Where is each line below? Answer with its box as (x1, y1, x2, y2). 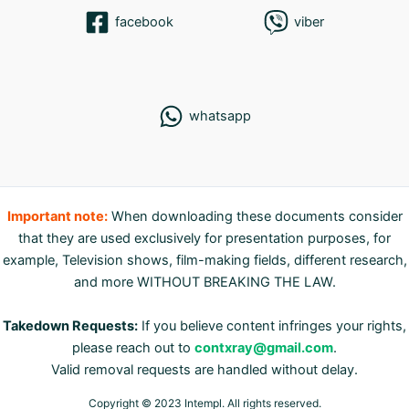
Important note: (6, 207, 108, 225)
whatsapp (188, 108, 251, 125)
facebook (115, 14, 173, 31)
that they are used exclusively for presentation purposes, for (18, 229, 391, 246)
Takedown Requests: (3, 317, 138, 334)
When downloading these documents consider (107, 207, 403, 225)
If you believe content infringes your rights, (138, 317, 406, 334)
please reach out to (72, 339, 194, 356)
